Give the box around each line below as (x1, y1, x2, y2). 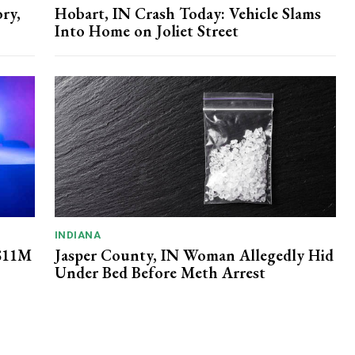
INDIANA (54, 228, 101, 241)
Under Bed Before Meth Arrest (54, 261, 265, 283)
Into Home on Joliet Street (54, 20, 239, 41)
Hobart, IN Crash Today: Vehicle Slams (54, 2, 321, 24)
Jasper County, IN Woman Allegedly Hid (54, 244, 334, 265)
